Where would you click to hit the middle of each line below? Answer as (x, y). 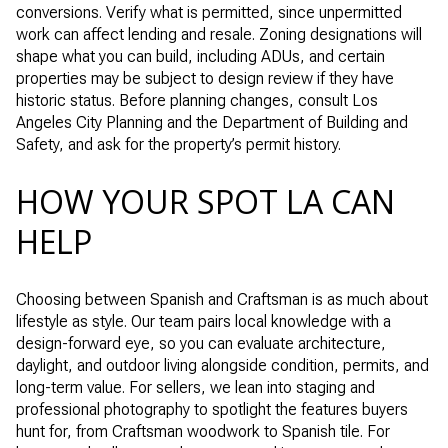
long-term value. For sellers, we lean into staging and (195, 387)
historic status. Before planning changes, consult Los (197, 100)
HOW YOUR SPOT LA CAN (205, 202)
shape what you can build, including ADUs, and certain (200, 56)
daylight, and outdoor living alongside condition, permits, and (222, 365)
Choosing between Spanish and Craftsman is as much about (222, 299)
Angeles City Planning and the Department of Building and (212, 122)
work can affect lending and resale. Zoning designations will (219, 34)
